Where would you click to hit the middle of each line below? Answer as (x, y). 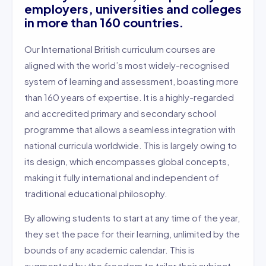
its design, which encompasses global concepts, (127, 161)
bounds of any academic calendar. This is (110, 250)
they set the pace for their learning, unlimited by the (132, 234)
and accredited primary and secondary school (120, 113)
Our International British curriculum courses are (120, 49)
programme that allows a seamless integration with (130, 129)
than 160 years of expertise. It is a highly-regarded (129, 97)
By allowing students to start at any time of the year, (132, 218)
